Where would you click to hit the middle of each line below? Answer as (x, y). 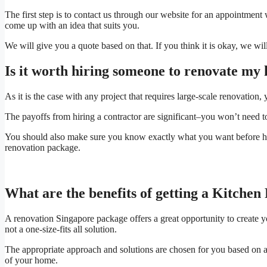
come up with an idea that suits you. (72, 26)
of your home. (31, 260)
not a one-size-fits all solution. (62, 229)
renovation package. (43, 148)
